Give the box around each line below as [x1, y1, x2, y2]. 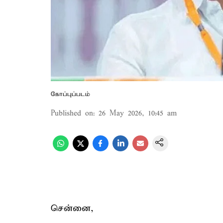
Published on [51, 109, 93, 118]
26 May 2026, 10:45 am [99, 109, 177, 118]
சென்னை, [51, 203, 94, 214]
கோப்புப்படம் [51, 90, 90, 99]
